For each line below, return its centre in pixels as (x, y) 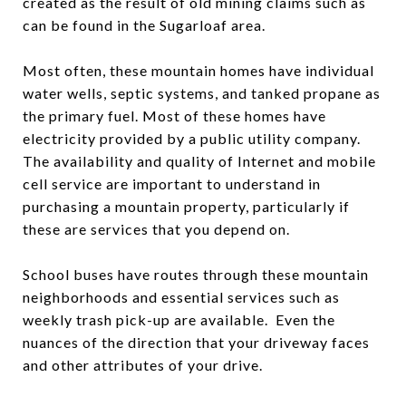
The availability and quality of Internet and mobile (199, 160)
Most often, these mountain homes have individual (198, 70)
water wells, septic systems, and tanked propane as (202, 92)
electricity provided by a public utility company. (192, 138)
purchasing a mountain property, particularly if (186, 206)
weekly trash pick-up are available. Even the (179, 319)
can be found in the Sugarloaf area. (146, 24)
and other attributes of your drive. (143, 364)
